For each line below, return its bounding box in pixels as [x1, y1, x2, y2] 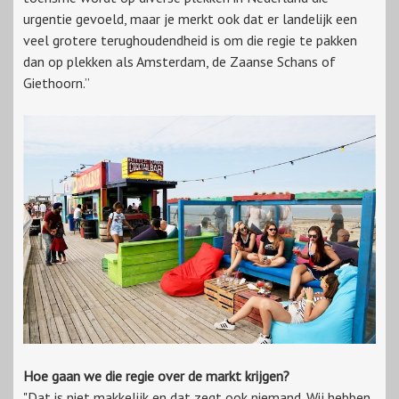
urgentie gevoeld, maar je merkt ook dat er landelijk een [23, 10, 357, 28]
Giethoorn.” [23, 74, 90, 93]
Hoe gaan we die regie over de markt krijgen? [23, 367, 289, 386]
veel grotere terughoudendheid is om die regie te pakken [23, 31, 357, 50]
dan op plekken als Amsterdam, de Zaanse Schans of [23, 53, 336, 71]
